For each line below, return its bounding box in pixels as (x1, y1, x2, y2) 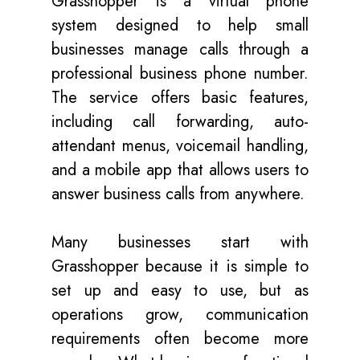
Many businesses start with (51, 231, 309, 254)
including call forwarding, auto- (51, 110, 309, 133)
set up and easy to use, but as (51, 279, 309, 302)
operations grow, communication (51, 303, 309, 326)
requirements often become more (51, 327, 309, 350)
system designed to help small (51, 14, 309, 37)
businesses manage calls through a (51, 38, 309, 61)
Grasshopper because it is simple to (51, 255, 309, 278)
